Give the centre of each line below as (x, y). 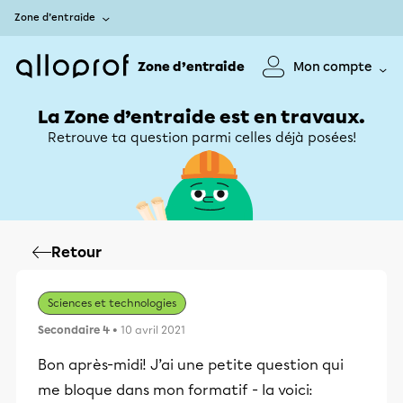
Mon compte (333, 67)
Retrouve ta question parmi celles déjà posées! (201, 138)
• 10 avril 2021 (148, 330)
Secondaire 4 (74, 330)
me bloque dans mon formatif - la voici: (175, 390)
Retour (76, 252)
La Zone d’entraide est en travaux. (201, 117)
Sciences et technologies (112, 303)
